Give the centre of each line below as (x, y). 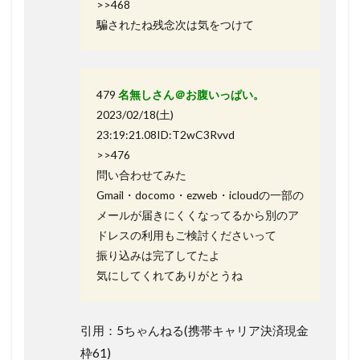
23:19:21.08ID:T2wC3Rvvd (166, 134)
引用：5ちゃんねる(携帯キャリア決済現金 (194, 330)
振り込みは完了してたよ (158, 255)
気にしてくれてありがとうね (170, 275)
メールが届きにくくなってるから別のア (198, 215)
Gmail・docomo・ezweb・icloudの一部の (200, 194)
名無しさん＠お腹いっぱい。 (191, 94)
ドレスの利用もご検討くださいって (186, 235)
